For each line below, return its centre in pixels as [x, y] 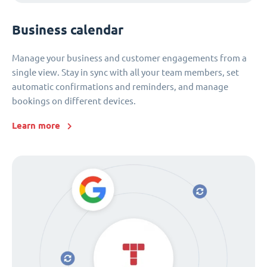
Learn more [36, 125]
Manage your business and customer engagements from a [129, 58]
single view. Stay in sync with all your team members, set [125, 72]
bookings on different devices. [74, 101]
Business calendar [68, 30]
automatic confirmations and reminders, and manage [120, 86]
